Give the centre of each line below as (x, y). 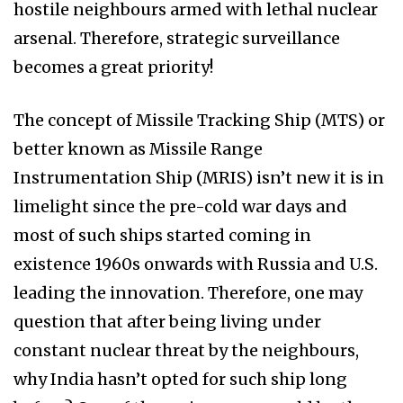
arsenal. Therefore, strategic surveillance (177, 38)
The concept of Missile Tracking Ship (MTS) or (199, 120)
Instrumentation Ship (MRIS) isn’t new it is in (199, 177)
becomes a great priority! (113, 67)
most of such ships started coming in (162, 235)
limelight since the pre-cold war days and (180, 206)
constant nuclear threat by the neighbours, (186, 350)
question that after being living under (167, 321)
